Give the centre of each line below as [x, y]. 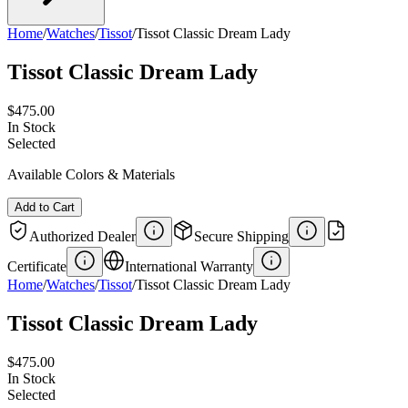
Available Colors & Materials [91, 174]
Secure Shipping [241, 236]
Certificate [37, 266]
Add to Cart [45, 207]
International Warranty [189, 266]
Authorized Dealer [82, 236]
